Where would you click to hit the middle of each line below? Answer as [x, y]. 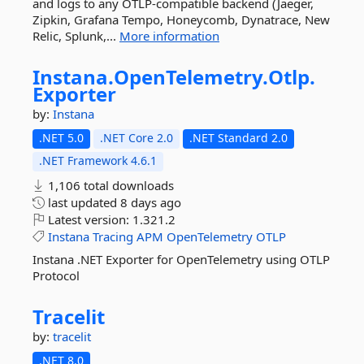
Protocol [56, 275]
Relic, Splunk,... [76, 36]
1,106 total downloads [109, 185]
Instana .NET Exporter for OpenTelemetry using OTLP [181, 259]
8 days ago [151, 202]
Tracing [113, 236]
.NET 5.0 [61, 138]
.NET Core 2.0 [136, 138]
